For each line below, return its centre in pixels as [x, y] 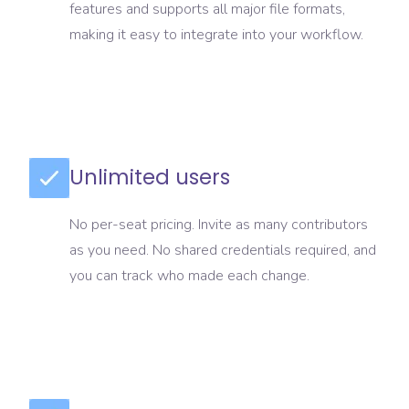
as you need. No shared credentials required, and [223, 251]
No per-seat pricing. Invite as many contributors [219, 225]
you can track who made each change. [189, 276]
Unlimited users [150, 178]
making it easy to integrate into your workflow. [216, 35]
